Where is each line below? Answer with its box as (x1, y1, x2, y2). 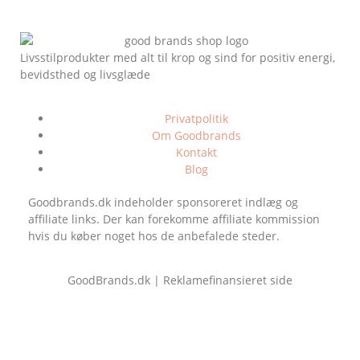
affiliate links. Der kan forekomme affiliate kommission (28, 211, 320, 227)
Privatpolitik (164, 111, 228, 127)
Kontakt (175, 145, 217, 161)
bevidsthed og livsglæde (20, 66, 150, 82)
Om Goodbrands (151, 128, 241, 144)
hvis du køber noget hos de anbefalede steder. (28, 228, 280, 244)
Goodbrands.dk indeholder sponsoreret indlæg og (28, 194, 298, 211)
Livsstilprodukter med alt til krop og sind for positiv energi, (20, 49, 335, 65)
